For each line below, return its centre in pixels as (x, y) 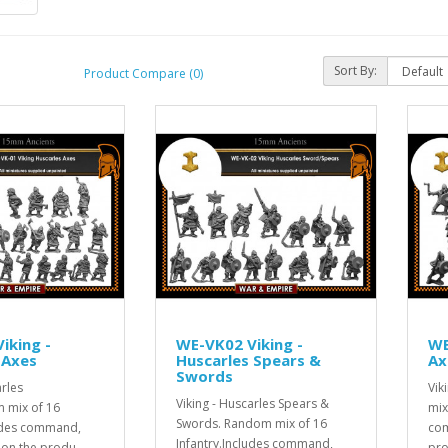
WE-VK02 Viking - (239, 344)
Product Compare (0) (143, 73)
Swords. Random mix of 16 (251, 423)
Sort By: (355, 70)
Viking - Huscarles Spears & (252, 403)
